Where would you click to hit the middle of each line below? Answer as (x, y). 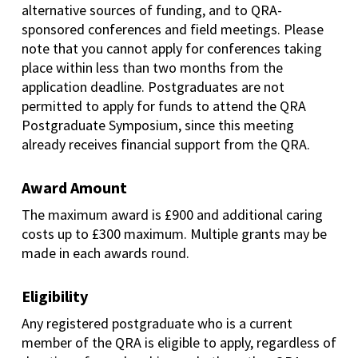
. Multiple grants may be (255, 234)
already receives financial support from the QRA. (167, 145)
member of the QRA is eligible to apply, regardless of (179, 343)
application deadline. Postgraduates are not (153, 87)
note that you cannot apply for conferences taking (171, 49)
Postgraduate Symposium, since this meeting (157, 125)
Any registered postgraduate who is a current (157, 324)
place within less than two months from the (152, 68)
